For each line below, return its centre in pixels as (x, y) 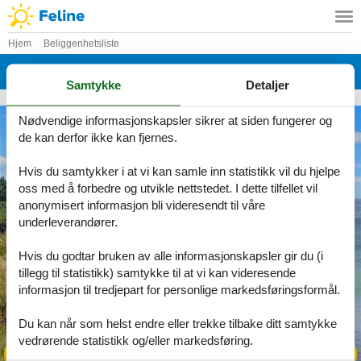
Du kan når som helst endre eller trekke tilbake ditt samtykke (178, 323)
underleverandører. (68, 222)
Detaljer (268, 85)
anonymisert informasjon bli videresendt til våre (142, 205)
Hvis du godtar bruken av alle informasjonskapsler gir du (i (171, 255)
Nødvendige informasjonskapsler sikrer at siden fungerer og (175, 120)
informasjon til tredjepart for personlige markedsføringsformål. (179, 289)
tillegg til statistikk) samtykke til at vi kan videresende (157, 272)
